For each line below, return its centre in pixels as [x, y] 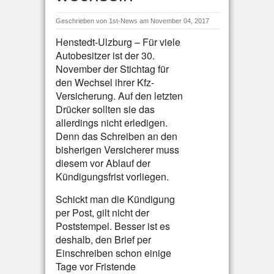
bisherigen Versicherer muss [117, 150]
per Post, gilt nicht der [102, 213]
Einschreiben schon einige [113, 253]
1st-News [123, 21]
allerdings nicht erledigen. [112, 123]
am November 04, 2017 [174, 21]
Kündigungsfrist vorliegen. [112, 176]
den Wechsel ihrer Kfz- [105, 82]
